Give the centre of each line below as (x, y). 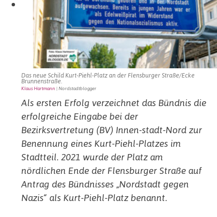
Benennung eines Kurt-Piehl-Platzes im (101, 143)
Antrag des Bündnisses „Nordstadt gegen (105, 184)
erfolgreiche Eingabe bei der (80, 116)
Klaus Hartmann (39, 88)
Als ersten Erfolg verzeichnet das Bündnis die (114, 103)
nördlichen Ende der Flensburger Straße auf (112, 170)
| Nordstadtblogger (76, 88)
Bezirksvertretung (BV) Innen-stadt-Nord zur (112, 130)
